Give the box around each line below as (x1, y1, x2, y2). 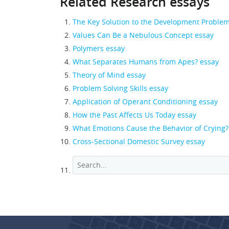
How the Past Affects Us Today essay (73, 110, 196, 120)
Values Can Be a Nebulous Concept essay (73, 30, 214, 40)
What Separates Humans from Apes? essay (73, 57, 219, 66)
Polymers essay (73, 43, 125, 53)
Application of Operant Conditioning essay (73, 97, 218, 106)
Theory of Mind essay (73, 70, 146, 80)
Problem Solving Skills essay (73, 83, 168, 93)
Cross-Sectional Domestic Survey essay (73, 136, 205, 146)
